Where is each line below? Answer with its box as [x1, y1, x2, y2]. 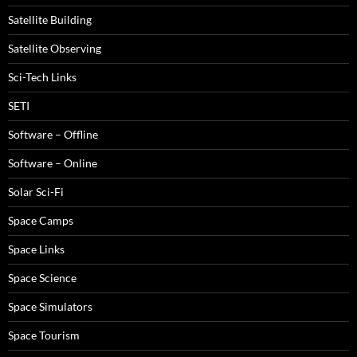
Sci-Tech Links [8, 70, 76, 84]
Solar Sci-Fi [8, 185, 64, 198]
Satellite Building [8, 13, 92, 26]
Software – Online [8, 156, 97, 170]
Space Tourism [8, 328, 80, 342]
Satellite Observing [8, 41, 101, 55]
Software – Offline [8, 127, 98, 141]
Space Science [8, 271, 76, 284]
